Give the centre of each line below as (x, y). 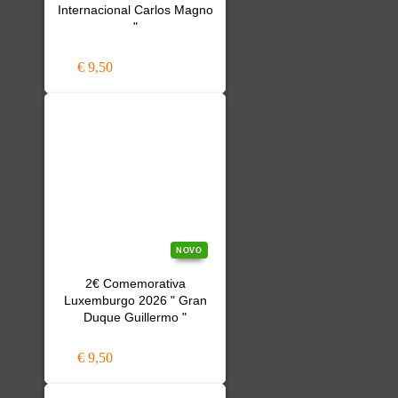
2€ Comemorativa (135, 284)
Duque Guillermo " (135, 318)
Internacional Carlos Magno (135, 10)
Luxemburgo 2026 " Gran (135, 301)
